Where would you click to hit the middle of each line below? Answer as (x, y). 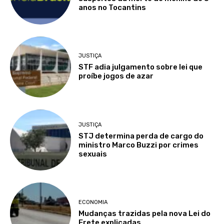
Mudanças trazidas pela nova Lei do (145, 214)
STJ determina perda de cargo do (141, 136)
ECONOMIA (93, 202)
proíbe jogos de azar (116, 76)
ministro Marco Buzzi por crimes (139, 145)
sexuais (93, 154)
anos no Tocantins (112, 7)
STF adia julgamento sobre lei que (141, 67)
